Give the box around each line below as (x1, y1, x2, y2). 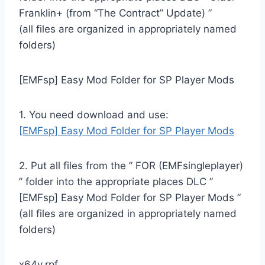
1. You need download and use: (19, 108, 169, 121)
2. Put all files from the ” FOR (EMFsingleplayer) (19, 159, 243, 172)
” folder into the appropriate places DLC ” (19, 175, 213, 188)
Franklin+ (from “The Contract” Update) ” (19, 7, 212, 19)
